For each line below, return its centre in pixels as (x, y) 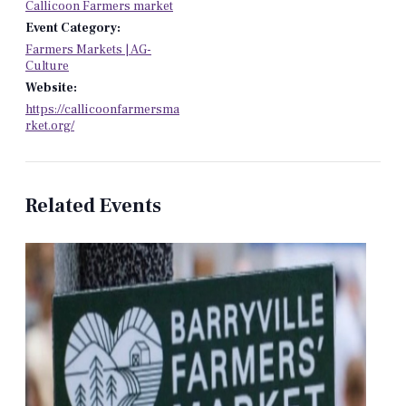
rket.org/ (50, 126)
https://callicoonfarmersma (102, 109)
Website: (51, 87)
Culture (47, 66)
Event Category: (73, 28)
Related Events (93, 205)
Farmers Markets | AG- (88, 49)
